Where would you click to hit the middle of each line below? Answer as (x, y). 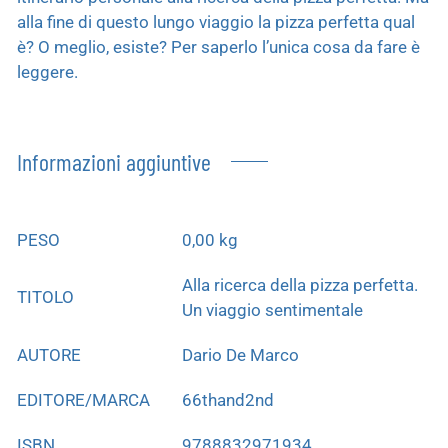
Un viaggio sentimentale (272, 309)
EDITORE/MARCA (83, 399)
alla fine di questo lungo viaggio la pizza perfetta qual (216, 21)
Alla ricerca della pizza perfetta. (300, 284)
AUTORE (49, 354)
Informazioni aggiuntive (114, 161)
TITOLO (45, 296)
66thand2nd (228, 399)
